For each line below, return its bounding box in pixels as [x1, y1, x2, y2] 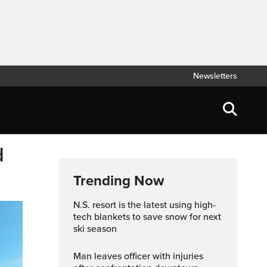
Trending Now [73, 172, 164, 190]
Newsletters [193, 71, 237, 81]
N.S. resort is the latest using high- [73, 199, 82, 211]
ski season [73, 223, 117, 235]
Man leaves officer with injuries [73, 250, 81, 262]
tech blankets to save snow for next [73, 211, 221, 223]
